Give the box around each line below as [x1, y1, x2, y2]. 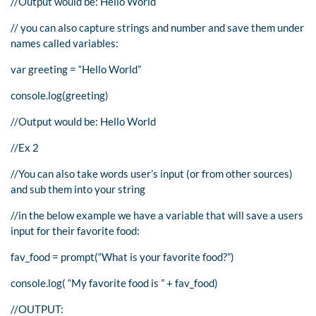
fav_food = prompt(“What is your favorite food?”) [11, 250, 234, 263]
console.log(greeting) [11, 88, 109, 102]
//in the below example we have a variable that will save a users [11, 208, 303, 221]
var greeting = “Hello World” [11, 62, 141, 75]
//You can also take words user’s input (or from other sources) [11, 166, 293, 180]
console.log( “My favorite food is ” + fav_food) [11, 276, 218, 289]
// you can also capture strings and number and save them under [11, 20, 304, 34]
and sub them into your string [11, 182, 145, 195]
